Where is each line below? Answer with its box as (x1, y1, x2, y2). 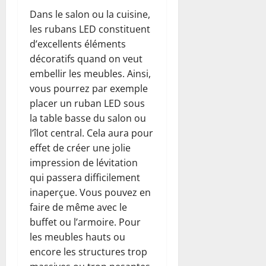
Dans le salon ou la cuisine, (30, 7, 150, 21)
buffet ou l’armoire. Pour (30, 215, 141, 229)
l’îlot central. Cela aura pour (30, 126, 153, 140)
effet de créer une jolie (30, 141, 131, 154)
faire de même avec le (30, 200, 127, 214)
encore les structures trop (30, 245, 147, 258)
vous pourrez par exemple (30, 81, 148, 95)
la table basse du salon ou (30, 111, 146, 125)
